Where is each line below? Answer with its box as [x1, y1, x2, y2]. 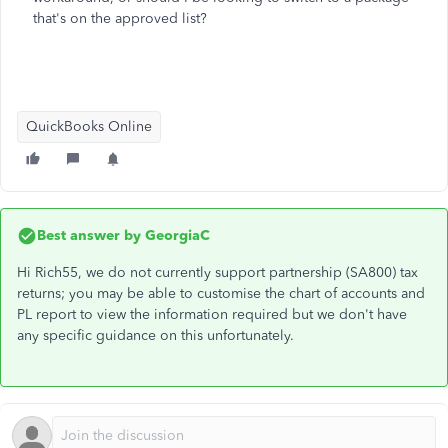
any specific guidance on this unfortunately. [17, 327, 302, 344]
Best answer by [37, 227, 141, 244]
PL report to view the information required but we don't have [17, 306, 407, 323]
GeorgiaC [141, 227, 210, 244]
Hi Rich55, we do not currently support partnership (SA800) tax [17, 264, 418, 281]
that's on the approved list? [33, 10, 215, 27]
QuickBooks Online [26, 118, 152, 135]
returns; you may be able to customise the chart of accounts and [17, 285, 425, 302]
